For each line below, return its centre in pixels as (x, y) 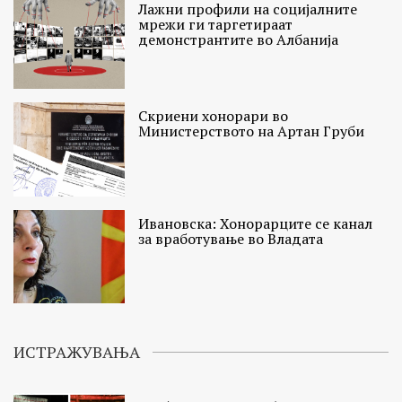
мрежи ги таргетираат (216, 25)
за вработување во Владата (231, 238)
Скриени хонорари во (214, 116)
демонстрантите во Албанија (239, 40)
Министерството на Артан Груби (252, 131)
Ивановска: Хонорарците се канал (256, 223)
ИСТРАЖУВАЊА (77, 351)
